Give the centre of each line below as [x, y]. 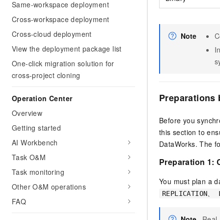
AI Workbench [35, 142]
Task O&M [29, 157]
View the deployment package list [67, 49]
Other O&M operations [49, 187]
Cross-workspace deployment [61, 19]
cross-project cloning [46, 75]
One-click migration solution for [63, 63]
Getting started [36, 128]
